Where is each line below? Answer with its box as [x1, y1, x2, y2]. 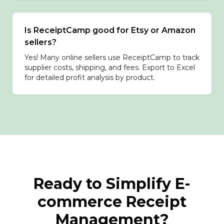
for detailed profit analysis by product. [24, 73, 155, 82]
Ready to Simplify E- [33, 174, 190, 193]
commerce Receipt [37, 192, 186, 211]
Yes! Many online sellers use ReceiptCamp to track [24, 53, 199, 62]
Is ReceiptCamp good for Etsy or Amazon [24, 25, 195, 35]
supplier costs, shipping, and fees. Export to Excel [24, 63, 195, 72]
